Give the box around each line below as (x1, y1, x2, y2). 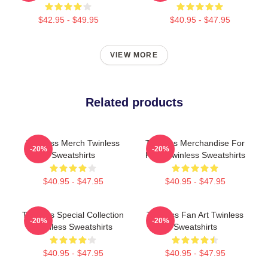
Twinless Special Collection (22, 210, 124, 220)
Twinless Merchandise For (145, 138, 245, 148)
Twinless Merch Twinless (26, 138, 120, 148)
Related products (85, 96, 183, 109)
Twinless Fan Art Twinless (147, 210, 243, 220)
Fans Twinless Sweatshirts (145, 150, 245, 160)
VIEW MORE (110, 51, 158, 59)
